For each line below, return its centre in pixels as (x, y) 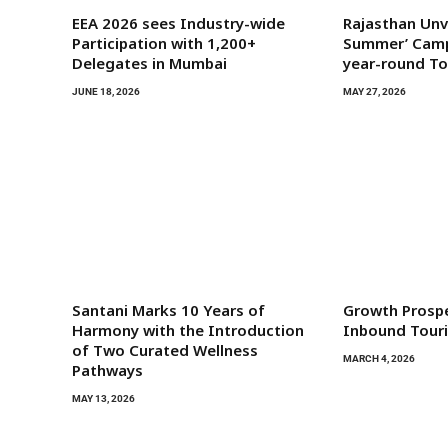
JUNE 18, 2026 (106, 92)
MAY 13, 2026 (103, 399)
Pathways (107, 370)
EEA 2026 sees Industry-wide (178, 23)
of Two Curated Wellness (165, 350)
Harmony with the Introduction (188, 330)
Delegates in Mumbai (149, 63)
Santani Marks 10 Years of (168, 310)
